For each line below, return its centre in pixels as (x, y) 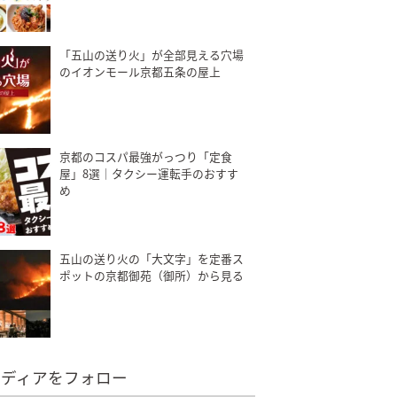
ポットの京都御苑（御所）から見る (152, 275)
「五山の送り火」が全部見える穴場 (152, 54)
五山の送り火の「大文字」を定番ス (152, 258)
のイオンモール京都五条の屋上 (140, 71)
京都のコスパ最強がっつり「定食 (146, 156)
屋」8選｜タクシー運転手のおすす (149, 173)
